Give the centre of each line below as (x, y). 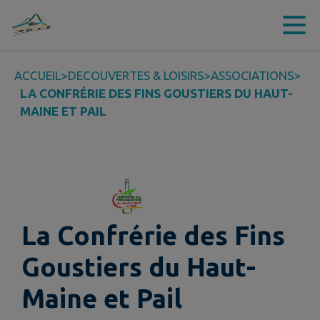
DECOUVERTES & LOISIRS (136, 75)
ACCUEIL (37, 75)
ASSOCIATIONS (252, 75)
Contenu (52, 25)
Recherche (164, 25)
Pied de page (242, 25)
